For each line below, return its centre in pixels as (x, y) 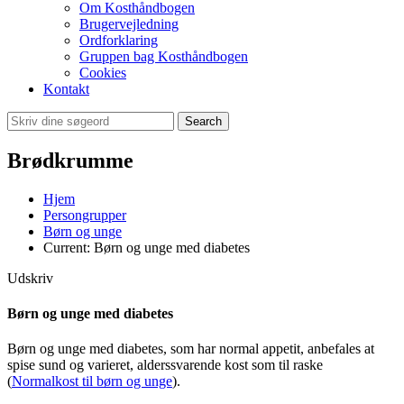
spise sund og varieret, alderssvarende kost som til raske (165, 365)
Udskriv (30, 278)
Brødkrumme (70, 160)
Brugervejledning (129, 24)
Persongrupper (85, 215)
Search (203, 121)
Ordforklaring (119, 40)
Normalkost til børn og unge (92, 381)
